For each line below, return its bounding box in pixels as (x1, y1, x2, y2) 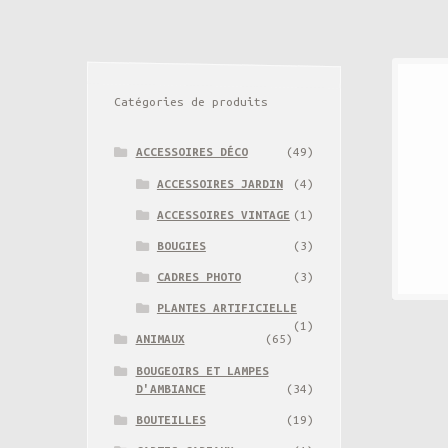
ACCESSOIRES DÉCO (135, 145, 248, 159)
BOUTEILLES (135, 412, 206, 426)
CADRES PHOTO (156, 270, 241, 284)
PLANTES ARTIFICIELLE (156, 301, 297, 315)
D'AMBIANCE (135, 381, 206, 395)
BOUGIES (156, 238, 206, 252)
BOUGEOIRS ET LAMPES (135, 363, 269, 377)
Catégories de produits (114, 94, 269, 108)
